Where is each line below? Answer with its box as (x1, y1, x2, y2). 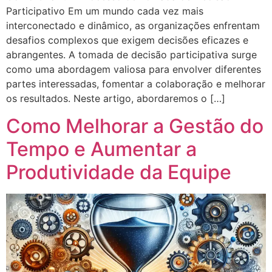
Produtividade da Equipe (6, 160, 231, 184)
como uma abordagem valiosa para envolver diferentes (6, 63, 261, 76)
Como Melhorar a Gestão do (6, 114, 263, 138)
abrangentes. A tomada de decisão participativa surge (6, 49, 257, 61)
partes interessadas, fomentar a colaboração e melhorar (6, 78, 265, 90)
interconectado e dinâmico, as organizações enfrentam (6, 19, 260, 32)
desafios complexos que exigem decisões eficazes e (6, 34, 248, 47)
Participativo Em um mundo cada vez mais (6, 5, 203, 18)
